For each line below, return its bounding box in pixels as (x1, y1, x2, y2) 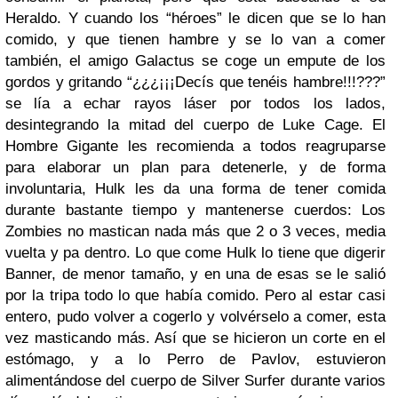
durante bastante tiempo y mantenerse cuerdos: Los (5, 202, 386, 219)
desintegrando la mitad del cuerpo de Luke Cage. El (5, 116, 386, 133)
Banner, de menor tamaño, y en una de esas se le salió (5, 266, 386, 283)
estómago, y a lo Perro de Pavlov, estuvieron (5, 351, 386, 368)
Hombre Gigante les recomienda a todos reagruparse (5, 138, 386, 155)
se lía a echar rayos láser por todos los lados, (5, 95, 386, 112)
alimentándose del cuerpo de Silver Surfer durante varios (5, 372, 386, 389)
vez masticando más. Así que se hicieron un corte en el (5, 330, 386, 346)
